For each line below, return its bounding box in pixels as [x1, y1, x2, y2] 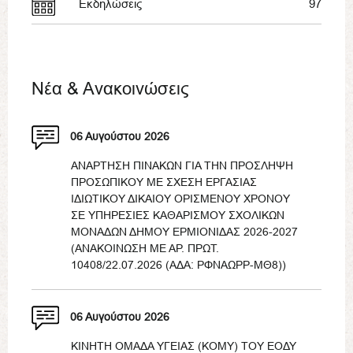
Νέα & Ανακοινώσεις [32, 79, 189, 99]
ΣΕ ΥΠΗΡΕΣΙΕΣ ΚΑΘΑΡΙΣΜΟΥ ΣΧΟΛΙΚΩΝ [71, 209, 284, 222]
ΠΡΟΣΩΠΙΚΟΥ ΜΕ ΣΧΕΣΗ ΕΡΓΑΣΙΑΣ [71, 176, 257, 189]
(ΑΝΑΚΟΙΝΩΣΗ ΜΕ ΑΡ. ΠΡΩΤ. [71, 242, 219, 255]
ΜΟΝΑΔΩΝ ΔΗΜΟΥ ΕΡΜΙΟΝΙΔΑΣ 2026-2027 [71, 225, 298, 239]
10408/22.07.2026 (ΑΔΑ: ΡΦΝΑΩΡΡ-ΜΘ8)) [71, 258, 286, 272]
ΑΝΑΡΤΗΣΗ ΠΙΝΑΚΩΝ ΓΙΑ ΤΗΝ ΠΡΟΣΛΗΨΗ [71, 159, 293, 173]
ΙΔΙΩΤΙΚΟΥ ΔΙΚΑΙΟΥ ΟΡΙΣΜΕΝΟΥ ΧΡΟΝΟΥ [71, 192, 290, 206]
